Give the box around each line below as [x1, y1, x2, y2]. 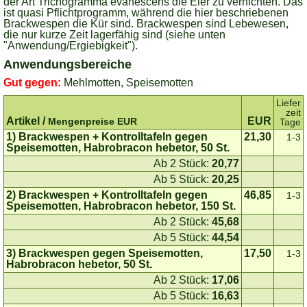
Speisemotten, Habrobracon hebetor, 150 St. [6, 200, 236, 212]
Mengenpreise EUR [48, 116, 137, 127]
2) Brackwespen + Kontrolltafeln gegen [6, 189, 208, 201]
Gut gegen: [3, 77, 64, 88]
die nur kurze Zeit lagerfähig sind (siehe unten [3, 29, 225, 40]
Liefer [276, 97, 301, 108]
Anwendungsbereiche [3, 58, 132, 71]
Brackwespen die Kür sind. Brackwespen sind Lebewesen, [3, 18, 288, 29]
